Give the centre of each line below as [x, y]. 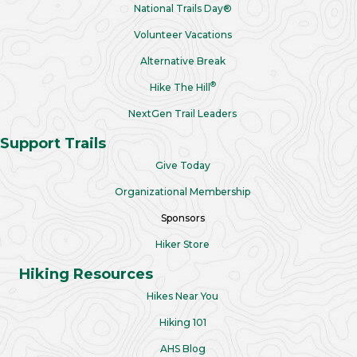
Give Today [182, 165]
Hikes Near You [182, 296]
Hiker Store [182, 244]
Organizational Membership [182, 191]
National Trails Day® [182, 8]
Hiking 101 [182, 322]
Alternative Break [182, 61]
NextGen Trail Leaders [182, 113]
